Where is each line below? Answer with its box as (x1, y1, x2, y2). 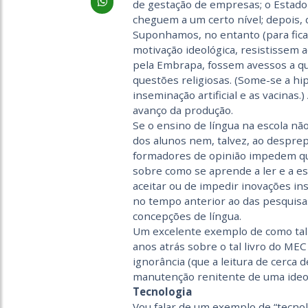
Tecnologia (132, 285, 192, 298)
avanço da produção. (132, 103, 233, 117)
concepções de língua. (132, 209, 241, 223)
